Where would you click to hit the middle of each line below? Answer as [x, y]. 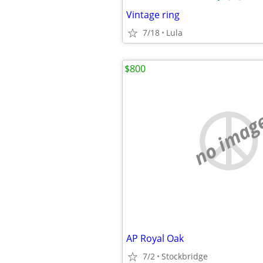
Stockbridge [185, 256]
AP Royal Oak [155, 238]
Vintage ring [153, 15]
